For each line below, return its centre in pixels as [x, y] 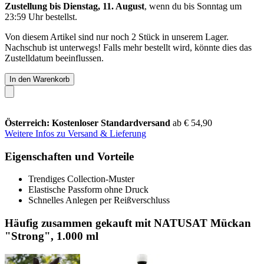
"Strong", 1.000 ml [52, 236]
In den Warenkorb [39, 79]
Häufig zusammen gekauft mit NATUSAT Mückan [128, 223]
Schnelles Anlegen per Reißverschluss [99, 200]
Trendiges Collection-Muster [81, 179]
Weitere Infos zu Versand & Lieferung [75, 133]
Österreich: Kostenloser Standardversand [89, 123]
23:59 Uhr [24, 16]
